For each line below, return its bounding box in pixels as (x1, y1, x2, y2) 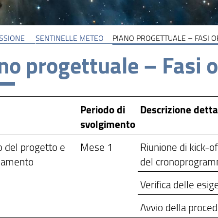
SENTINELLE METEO (35, 32, 104, 43)
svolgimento (80, 117, 136, 132)
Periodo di (80, 102, 126, 117)
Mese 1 (80, 140, 113, 154)
